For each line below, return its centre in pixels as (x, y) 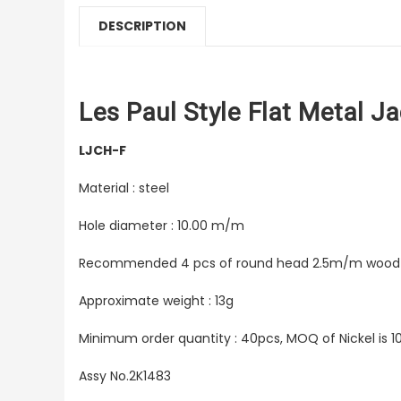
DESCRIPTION (142, 26)
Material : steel (124, 188)
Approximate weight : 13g (156, 301)
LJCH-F (102, 151)
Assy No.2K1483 (125, 376)
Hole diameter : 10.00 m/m (162, 226)
